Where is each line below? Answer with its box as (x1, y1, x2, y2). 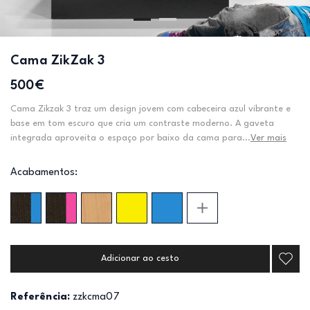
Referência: (10, 292, 70, 302)
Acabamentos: (10, 167, 77, 178)
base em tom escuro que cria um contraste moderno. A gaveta (10, 119, 274, 128)
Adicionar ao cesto (101, 254, 179, 263)
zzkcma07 (72, 292, 120, 302)
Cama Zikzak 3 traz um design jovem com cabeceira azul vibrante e (10, 104, 291, 113)
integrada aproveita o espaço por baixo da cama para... (10, 134, 250, 143)
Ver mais (250, 134, 286, 143)
